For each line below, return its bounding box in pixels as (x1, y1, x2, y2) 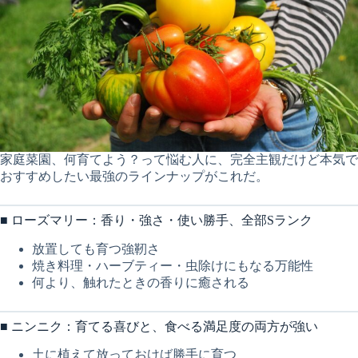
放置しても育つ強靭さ (32, 241, 160, 256)
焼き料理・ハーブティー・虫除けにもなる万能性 (32, 258, 313, 272)
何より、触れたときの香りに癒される (32, 275, 249, 289)
